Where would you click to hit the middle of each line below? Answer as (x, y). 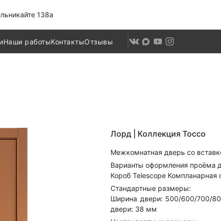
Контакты (68, 41)
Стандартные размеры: (151, 188)
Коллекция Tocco (172, 134)
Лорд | (123, 134)
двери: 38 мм (134, 209)
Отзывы (99, 41)
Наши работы (27, 41)
